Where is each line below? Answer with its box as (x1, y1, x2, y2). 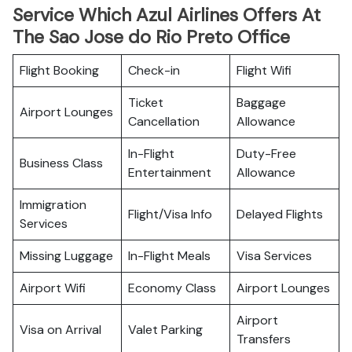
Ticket (128, 94, 163, 111)
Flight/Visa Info (128, 206, 212, 222)
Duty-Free (236, 145, 296, 162)
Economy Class (128, 280, 216, 296)
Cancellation (128, 113, 200, 130)
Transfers (236, 331, 291, 347)
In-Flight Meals (128, 247, 211, 264)
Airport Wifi (20, 280, 86, 296)
